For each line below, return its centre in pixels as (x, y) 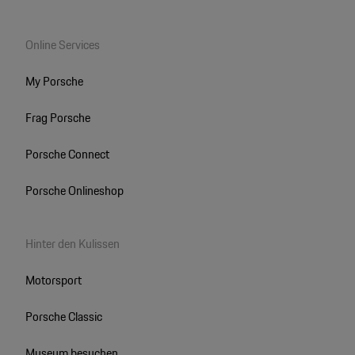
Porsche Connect (67, 154)
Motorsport (53, 280)
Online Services (62, 44)
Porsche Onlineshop (74, 190)
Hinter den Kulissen (72, 243)
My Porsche (54, 81)
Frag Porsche (57, 117)
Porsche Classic (63, 316)
